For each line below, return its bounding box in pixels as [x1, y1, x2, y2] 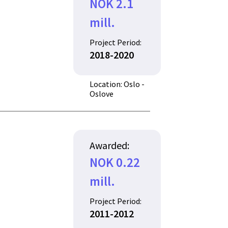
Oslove [90, 88, 114, 99]
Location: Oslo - [90, 78, 145, 89]
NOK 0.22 [90, 154, 140, 170]
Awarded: [90, 138, 130, 152]
